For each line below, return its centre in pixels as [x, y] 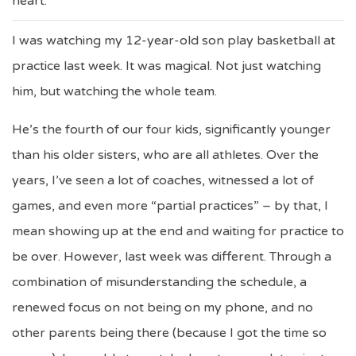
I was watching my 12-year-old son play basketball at [174, 41]
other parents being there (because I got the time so [169, 333]
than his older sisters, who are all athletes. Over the [165, 155]
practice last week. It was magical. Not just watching [166, 66]
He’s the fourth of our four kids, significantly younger [171, 130]
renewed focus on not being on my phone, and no [163, 308]
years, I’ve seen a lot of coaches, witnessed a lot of [163, 180]
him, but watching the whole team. [116, 91]
